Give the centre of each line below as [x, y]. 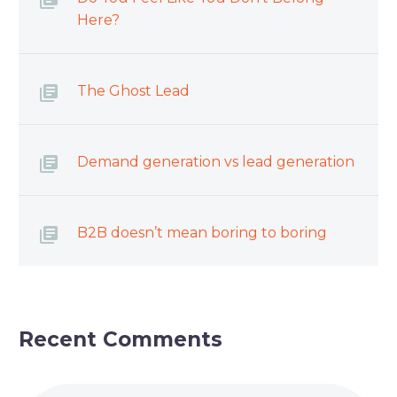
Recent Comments [121, 340]
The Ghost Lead [133, 91]
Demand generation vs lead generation [216, 162]
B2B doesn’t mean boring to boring [202, 233]
